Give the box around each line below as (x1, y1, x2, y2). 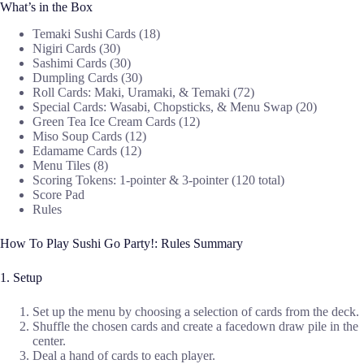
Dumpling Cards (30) (32, 71, 142, 85)
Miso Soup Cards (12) (32, 129, 146, 144)
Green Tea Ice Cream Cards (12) (32, 115, 200, 129)
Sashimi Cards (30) (32, 56, 131, 71)
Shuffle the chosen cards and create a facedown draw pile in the (32, 319, 358, 334)
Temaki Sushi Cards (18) (32, 27, 160, 41)
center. (32, 334, 66, 349)
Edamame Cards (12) (32, 144, 141, 158)
